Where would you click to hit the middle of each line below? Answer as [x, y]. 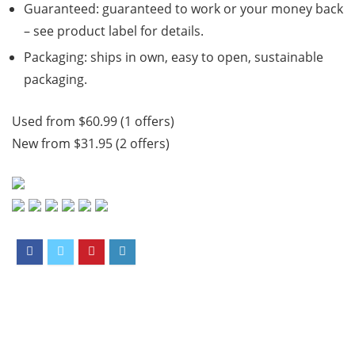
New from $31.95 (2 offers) [91, 143]
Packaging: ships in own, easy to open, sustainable [174, 57]
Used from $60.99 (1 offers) [93, 121]
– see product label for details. [114, 31]
